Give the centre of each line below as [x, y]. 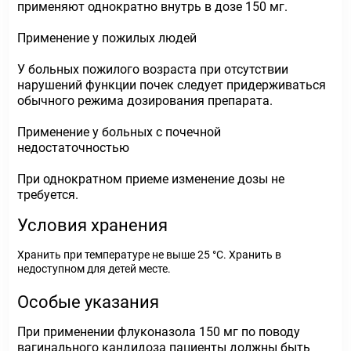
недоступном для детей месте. [94, 269]
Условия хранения [92, 225]
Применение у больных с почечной [119, 132]
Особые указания [88, 302]
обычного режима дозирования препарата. [145, 101]
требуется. [48, 195]
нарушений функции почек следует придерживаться [172, 85]
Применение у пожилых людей [107, 38]
